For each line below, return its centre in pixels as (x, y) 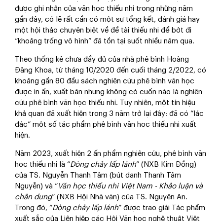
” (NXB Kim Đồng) (166, 165)
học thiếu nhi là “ (42, 165)
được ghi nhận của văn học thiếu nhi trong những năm (104, 9)
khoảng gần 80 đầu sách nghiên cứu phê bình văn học (105, 81)
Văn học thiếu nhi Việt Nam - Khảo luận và (130, 186)
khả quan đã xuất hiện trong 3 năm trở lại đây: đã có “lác (109, 114)
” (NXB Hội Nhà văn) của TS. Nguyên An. (120, 197)
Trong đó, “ (34, 208)
